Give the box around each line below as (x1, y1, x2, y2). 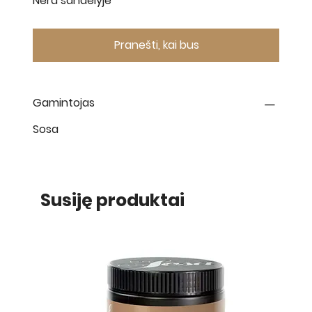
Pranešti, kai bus (114, 36, 199, 53)
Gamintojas (33, 94, 95, 111)
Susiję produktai (40, 187, 185, 212)
